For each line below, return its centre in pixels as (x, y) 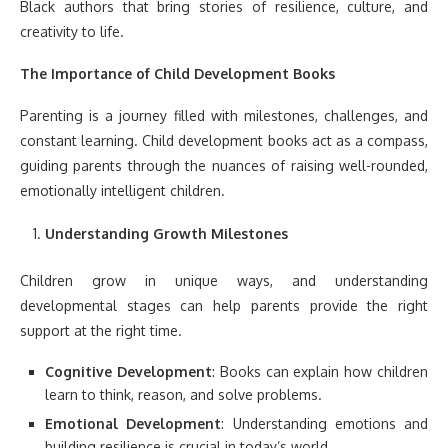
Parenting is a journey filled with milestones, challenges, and (224, 115)
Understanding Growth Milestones (166, 233)
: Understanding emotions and (324, 423)
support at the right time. (101, 330)
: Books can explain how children (320, 371)
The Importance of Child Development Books (177, 73)
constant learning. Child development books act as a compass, (224, 140)
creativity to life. (72, 31)
